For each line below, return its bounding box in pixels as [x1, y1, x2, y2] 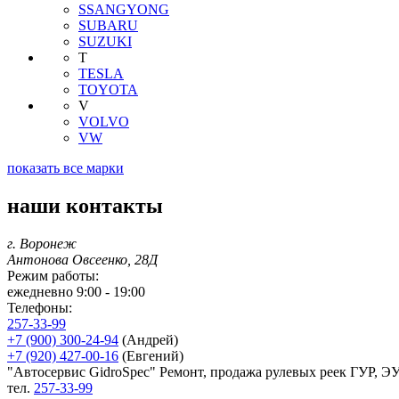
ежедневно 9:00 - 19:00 [7, 284, 145, 300]
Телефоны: [7, 300, 72, 316]
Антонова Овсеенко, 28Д [7, 252, 158, 268]
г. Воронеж [7, 236, 77, 252]
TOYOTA [78, 82, 138, 98]
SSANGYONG [78, 2, 169, 18]
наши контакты [7, 194, 163, 218]
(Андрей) [118, 332, 178, 348]
